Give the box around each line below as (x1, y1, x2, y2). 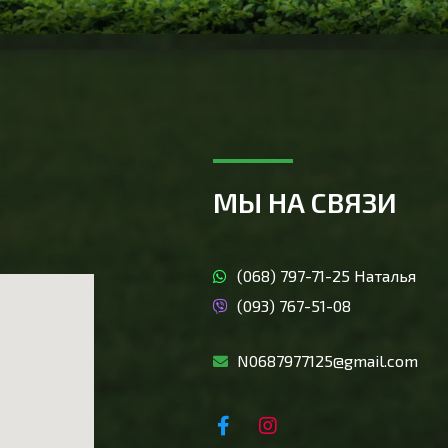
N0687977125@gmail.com (236, 350, 418, 370)
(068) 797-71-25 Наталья (236, 265, 416, 285)
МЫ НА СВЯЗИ (213, 184, 397, 219)
